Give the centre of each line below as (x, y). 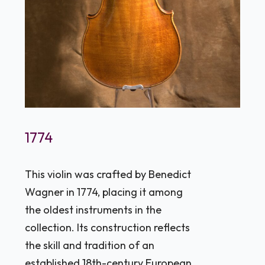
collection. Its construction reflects (108, 228)
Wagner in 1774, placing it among (104, 192)
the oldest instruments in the (93, 210)
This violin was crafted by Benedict (108, 174)
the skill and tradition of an (90, 245)
